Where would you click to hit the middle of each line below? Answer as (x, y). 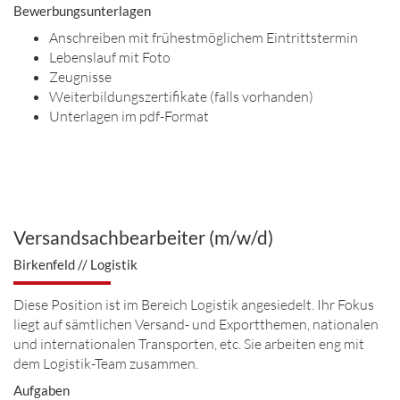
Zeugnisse (80, 77)
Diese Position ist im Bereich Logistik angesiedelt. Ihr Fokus (194, 304)
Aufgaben (42, 390)
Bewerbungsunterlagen (82, 11)
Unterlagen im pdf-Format (129, 116)
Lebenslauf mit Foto (110, 57)
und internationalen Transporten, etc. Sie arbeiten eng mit (189, 344)
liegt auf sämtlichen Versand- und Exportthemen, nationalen (196, 324)
